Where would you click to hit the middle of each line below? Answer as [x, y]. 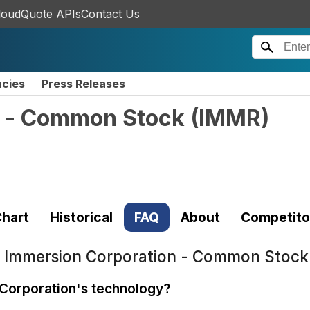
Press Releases [83, 84]
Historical [82, 217]
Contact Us [110, 14]
